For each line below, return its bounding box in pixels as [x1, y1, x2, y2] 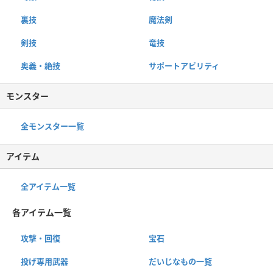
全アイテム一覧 [21, 180, 76, 192]
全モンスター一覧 [21, 120, 84, 132]
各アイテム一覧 [12, 206, 71, 218]
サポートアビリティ [148, 60, 219, 71]
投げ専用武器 [21, 255, 68, 267]
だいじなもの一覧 [148, 255, 212, 267]
